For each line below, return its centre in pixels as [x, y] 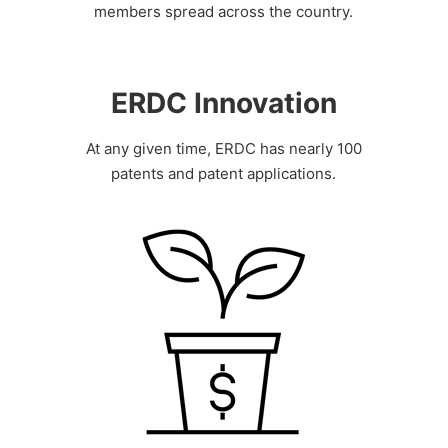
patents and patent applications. [224, 174]
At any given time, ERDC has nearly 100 [223, 149]
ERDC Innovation [223, 103]
